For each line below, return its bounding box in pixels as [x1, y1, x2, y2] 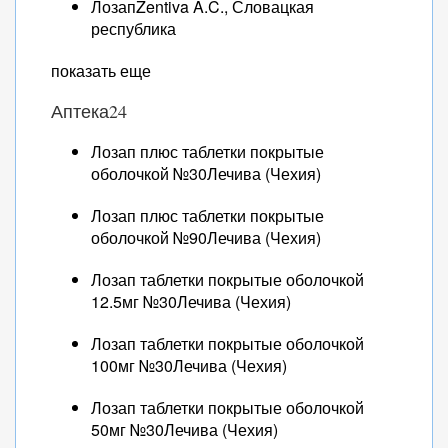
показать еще [51, 59, 151, 82]
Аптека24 [51, 99, 127, 123]
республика [91, 17, 176, 40]
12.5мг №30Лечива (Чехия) [91, 290, 291, 313]
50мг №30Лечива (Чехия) [91, 418, 278, 441]
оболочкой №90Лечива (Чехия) [91, 226, 321, 249]
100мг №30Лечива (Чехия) [91, 354, 287, 377]
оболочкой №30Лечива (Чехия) [91, 162, 321, 185]
